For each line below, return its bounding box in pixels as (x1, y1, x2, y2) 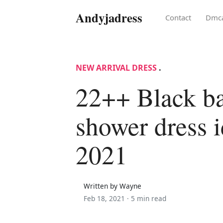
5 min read (131, 193, 166, 203)
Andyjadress (76, 8, 142, 26)
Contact (165, 12, 192, 22)
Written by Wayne (84, 181, 141, 191)
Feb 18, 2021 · (84, 193, 131, 203)
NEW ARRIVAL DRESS (76, 62, 157, 73)
